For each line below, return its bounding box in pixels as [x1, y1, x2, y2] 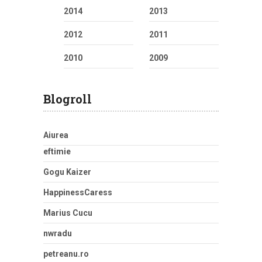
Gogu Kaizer [43, 167, 91, 177]
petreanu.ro [43, 249, 89, 259]
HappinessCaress [43, 188, 112, 198]
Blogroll [43, 91, 92, 107]
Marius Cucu [43, 208, 92, 218]
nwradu [43, 229, 72, 239]
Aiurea [43, 130, 68, 140]
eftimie [43, 147, 71, 157]
